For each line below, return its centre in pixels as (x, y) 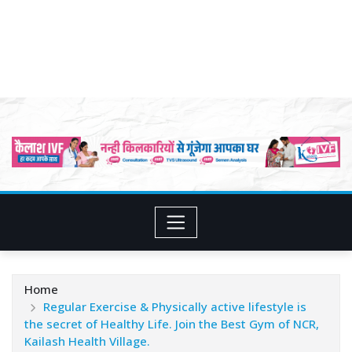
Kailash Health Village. (87, 341)
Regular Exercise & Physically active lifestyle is (174, 307)
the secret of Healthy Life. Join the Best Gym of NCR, (172, 324)
